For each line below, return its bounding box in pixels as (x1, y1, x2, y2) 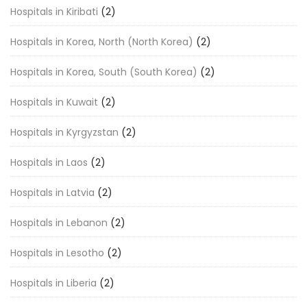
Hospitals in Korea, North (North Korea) (10, 35, 193, 49)
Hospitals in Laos (10, 156, 88, 169)
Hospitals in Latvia (10, 186, 95, 199)
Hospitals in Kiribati (10, 5, 98, 19)
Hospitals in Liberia (10, 276, 97, 290)
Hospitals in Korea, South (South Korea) (10, 65, 197, 79)
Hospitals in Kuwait (10, 95, 98, 109)
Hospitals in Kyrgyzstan (10, 125, 119, 139)
